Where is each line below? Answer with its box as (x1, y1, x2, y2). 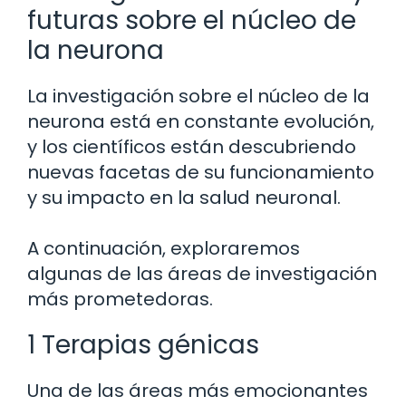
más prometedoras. (27, 286, 213, 313)
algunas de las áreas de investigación (27, 261, 377, 287)
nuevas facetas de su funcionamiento (27, 159, 374, 186)
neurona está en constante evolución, (27, 109, 374, 135)
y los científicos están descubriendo (27, 134, 356, 160)
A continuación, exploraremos (27, 236, 300, 262)
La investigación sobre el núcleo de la (27, 83, 370, 110)
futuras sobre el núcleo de (27, 3, 356, 39)
